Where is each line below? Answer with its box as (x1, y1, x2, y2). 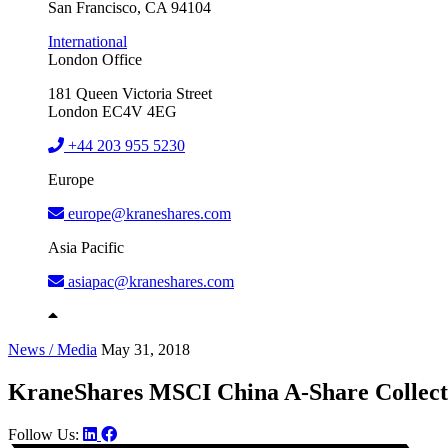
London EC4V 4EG (48, 102, 177, 120)
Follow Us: (8, 425, 79, 443)
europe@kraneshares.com (68, 204, 231, 222)
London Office (48, 50, 142, 68)
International (48, 32, 127, 50)
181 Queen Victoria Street (48, 84, 212, 102)
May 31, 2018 (101, 340, 190, 358)
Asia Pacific (48, 238, 124, 256)
